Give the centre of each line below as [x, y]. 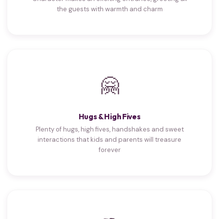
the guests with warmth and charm [109, 9]
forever [109, 150]
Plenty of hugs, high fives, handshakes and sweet [109, 129]
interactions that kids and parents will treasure [109, 139]
